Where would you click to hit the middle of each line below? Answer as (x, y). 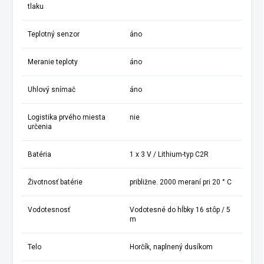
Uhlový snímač (52, 89)
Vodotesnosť (49, 209)
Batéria (39, 154)
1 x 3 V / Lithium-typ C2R (169, 154)
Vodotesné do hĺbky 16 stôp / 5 (180, 209)
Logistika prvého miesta (67, 117)
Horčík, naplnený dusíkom (171, 247)
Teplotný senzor (54, 34)
